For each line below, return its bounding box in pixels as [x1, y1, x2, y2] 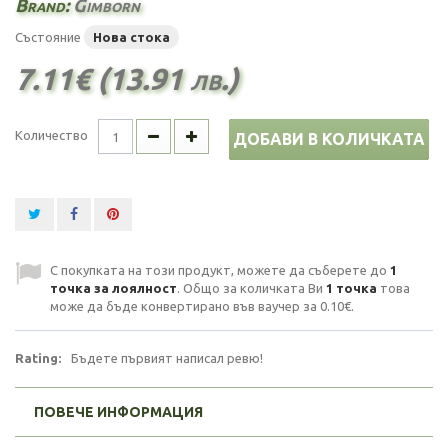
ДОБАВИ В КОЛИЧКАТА [233, 130, 425, 148]
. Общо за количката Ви [177, 281, 326, 295]
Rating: [15, 351, 61, 365]
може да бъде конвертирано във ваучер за [50, 299, 320, 313]
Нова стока [93, 30, 170, 44]
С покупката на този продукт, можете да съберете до [50, 263, 390, 277]
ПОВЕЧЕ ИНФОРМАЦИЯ [34, 404, 203, 420]
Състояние [15, 30, 81, 44]
